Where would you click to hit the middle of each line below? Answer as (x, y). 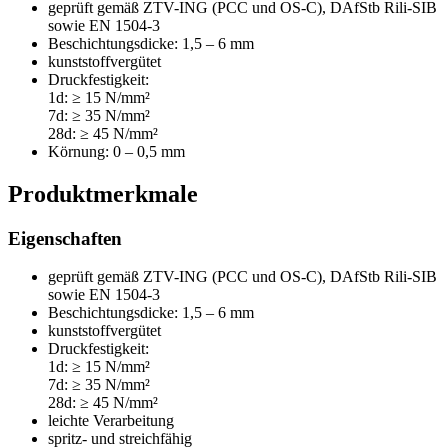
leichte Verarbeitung (111, 421)
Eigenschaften (65, 238)
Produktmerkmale (103, 193)
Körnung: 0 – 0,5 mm (116, 151)
